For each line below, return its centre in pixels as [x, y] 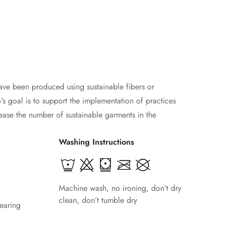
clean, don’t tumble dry [98, 200]
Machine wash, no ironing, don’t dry [120, 188]
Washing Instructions [96, 142]
